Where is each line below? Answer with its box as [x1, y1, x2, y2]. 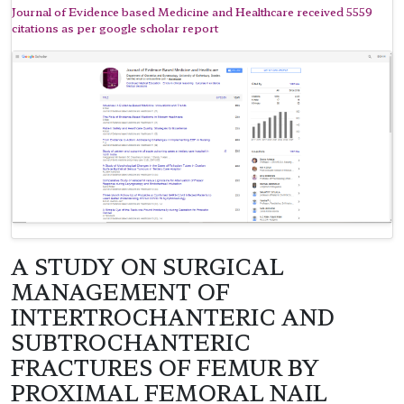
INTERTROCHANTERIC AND [11, 301, 335, 333]
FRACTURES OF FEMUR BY [11, 352, 319, 383]
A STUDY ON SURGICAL [11, 251, 284, 282]
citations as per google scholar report [12, 19, 218, 35]
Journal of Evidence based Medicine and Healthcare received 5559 [12, 3, 372, 19]
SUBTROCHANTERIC [11, 326, 251, 358]
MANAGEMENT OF [11, 276, 230, 308]
